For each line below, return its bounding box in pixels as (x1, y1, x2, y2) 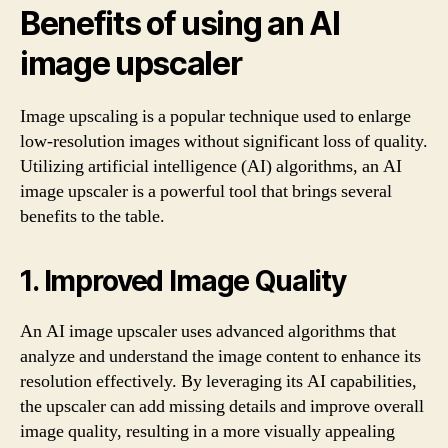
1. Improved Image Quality (20, 263, 346, 298)
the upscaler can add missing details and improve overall (20, 394, 424, 418)
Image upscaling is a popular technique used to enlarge (20, 104, 411, 128)
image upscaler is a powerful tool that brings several (20, 179, 392, 203)
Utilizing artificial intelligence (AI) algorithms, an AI (20, 154, 402, 178)
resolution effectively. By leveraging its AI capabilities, (20, 369, 417, 393)
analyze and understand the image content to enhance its (20, 344, 421, 368)
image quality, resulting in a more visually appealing (20, 419, 395, 443)
